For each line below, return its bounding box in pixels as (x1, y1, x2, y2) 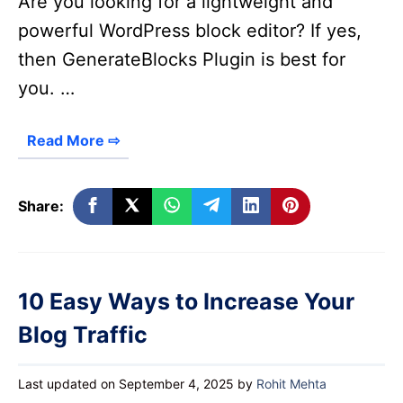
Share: (18, 196, 64, 215)
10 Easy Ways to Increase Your (18, 287, 354, 315)
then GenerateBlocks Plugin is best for (18, 48, 345, 70)
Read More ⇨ (27, 130, 120, 149)
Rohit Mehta (256, 375, 327, 391)
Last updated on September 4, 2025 (18, 375, 234, 391)
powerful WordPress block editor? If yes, (18, 19, 362, 41)
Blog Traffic (18, 320, 148, 348)
